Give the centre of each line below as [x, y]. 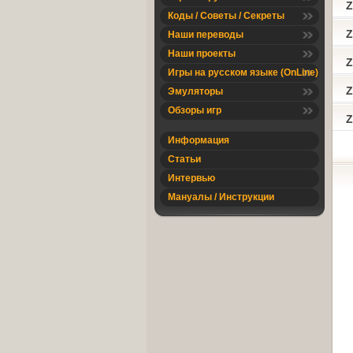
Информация [199, 140]
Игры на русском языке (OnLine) [243, 72]
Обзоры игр [195, 110]
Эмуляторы [195, 91]
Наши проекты [202, 54]
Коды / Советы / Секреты [226, 16]
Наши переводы [206, 35]
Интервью [191, 178]
